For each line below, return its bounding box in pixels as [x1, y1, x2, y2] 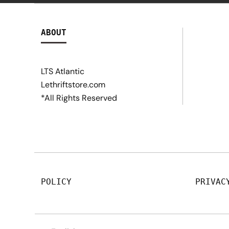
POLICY [41, 177, 72, 187]
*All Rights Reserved [41, 93, 117, 103]
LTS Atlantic [41, 66, 84, 77]
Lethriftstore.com [41, 79, 105, 90]
